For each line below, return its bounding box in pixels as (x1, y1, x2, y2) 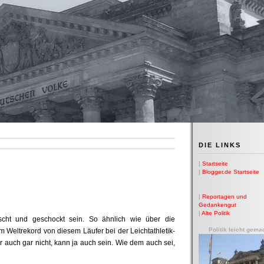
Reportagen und (202, 193, 247, 200)
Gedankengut (199, 202, 236, 208)
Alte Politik (202, 210, 230, 216)
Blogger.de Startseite (202, 169, 259, 175)
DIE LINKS (199, 141, 241, 148)
